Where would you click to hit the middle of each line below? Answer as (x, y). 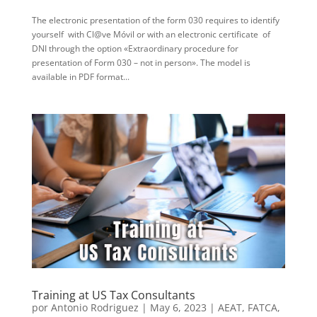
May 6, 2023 (178, 307)
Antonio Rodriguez (94, 307)
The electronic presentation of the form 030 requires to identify (155, 20)
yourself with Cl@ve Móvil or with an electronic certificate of (151, 34)
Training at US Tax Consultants (113, 295)
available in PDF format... (80, 77)
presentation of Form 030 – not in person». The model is (141, 63)
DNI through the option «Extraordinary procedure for (135, 48)
